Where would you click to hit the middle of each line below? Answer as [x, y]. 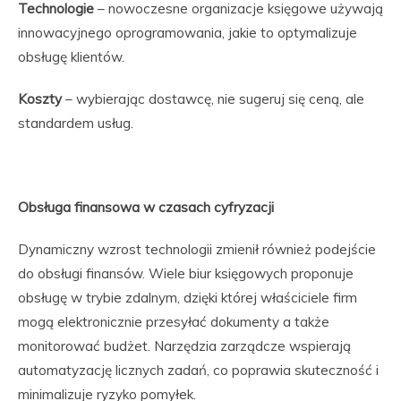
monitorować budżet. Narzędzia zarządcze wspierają [184, 346]
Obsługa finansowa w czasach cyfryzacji [146, 207]
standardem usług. [76, 123]
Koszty [40, 99]
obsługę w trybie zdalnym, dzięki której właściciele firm [188, 298]
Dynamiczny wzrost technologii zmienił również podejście [197, 249]
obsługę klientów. [71, 57]
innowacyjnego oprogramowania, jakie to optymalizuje [188, 33]
